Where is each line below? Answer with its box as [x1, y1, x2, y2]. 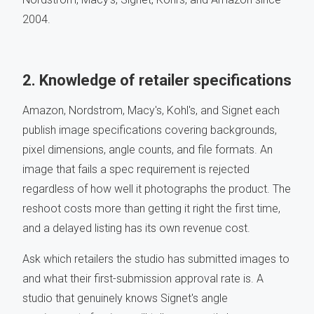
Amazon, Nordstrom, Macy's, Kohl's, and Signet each [22, 104, 280, 118]
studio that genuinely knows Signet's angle [22, 292, 228, 306]
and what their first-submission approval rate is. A [22, 272, 264, 286]
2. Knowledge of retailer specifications [22, 71, 292, 90]
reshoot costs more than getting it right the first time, [22, 202, 280, 216]
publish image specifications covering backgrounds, [22, 123, 277, 137]
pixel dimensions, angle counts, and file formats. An [22, 143, 273, 157]
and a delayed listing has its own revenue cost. [22, 221, 250, 235]
